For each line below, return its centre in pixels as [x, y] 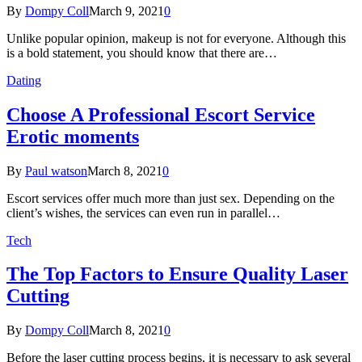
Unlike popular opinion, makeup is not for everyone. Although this [176, 38]
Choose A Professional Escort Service [161, 114]
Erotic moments [73, 136]
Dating [24, 80]
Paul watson [56, 170]
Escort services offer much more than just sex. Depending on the [170, 198]
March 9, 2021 [126, 11]
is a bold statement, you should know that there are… [142, 53]
